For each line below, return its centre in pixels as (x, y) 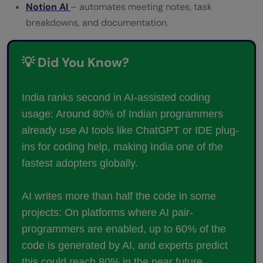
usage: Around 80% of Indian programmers (122, 114)
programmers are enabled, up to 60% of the (124, 229)
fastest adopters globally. (80, 163)
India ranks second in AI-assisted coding (116, 98)
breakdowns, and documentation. (97, 23)
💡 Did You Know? (75, 63)
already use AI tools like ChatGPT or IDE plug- (130, 131)
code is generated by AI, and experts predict (125, 246)
